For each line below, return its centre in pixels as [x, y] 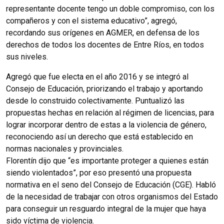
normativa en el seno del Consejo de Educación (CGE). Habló [111, 184]
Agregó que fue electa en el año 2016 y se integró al [97, 76]
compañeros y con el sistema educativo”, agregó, [91, 20]
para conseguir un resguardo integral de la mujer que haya [106, 208]
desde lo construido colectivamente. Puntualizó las [95, 100]
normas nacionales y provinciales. [65, 148]
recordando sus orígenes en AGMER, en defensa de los [103, 32]
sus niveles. [27, 56]
